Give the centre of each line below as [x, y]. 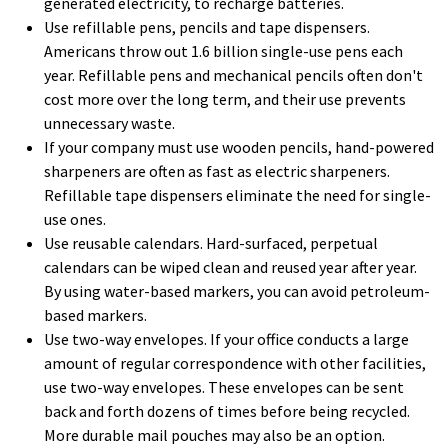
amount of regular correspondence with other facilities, [235, 363]
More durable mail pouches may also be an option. [214, 435]
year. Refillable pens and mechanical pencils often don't [233, 75]
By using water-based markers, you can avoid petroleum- [237, 291]
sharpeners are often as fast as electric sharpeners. [217, 171]
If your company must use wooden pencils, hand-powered [239, 147]
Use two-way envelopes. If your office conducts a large [226, 339]
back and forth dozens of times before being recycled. [227, 411]
